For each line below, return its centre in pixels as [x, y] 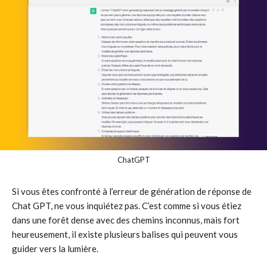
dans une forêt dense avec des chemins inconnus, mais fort [126, 220]
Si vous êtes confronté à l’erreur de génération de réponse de [132, 191]
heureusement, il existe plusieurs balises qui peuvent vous [125, 234]
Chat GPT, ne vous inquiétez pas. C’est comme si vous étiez [127, 205]
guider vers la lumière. [55, 248]
